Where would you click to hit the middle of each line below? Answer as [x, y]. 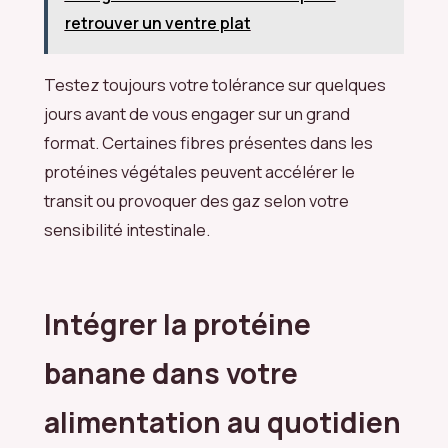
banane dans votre [171, 373]
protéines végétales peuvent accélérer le [199, 172]
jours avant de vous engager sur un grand [197, 114]
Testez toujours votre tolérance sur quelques [215, 85]
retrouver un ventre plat [157, 23]
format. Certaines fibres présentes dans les [208, 143]
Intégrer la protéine [177, 324]
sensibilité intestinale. [127, 230]
